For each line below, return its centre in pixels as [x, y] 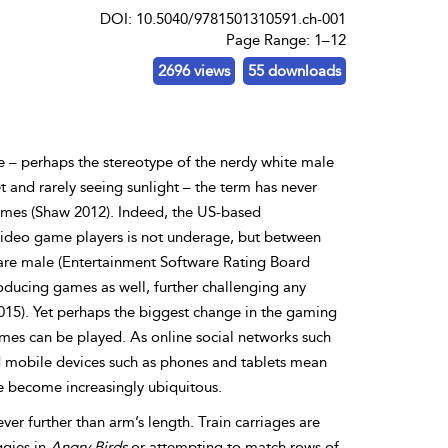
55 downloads [294, 71]
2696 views [193, 71]
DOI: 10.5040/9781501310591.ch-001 [222, 19]
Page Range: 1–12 [285, 40]
